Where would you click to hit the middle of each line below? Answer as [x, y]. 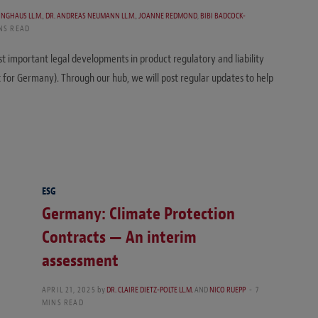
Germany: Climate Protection [138, 214]
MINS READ [63, 303]
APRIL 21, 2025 [69, 290]
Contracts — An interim [119, 237]
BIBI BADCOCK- [223, 16]
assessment [80, 261]
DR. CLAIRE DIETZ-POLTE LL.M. [149, 290]
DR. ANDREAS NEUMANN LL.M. [91, 16]
